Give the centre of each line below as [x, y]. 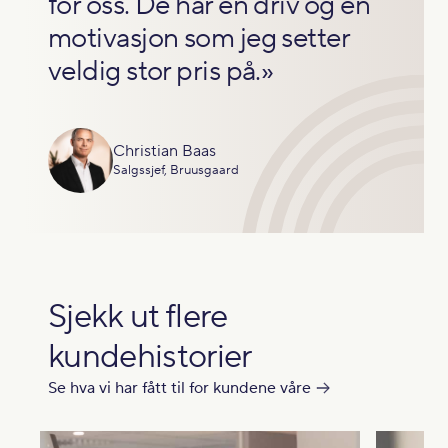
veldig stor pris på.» [161, 71]
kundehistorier [150, 356]
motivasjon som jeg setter [199, 38]
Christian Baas [164, 151]
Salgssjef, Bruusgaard [176, 170]
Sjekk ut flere [138, 316]
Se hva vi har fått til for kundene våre [179, 387]
